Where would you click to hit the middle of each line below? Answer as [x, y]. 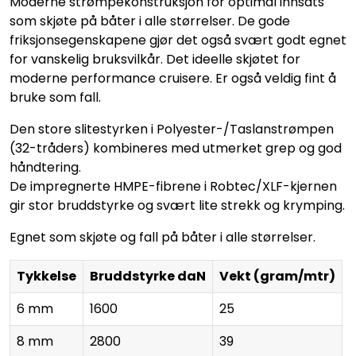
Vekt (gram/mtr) [277, 276]
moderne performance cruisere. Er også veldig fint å [173, 78]
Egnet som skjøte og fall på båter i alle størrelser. [163, 237]
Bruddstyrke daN [148, 276]
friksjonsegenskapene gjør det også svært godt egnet [178, 40]
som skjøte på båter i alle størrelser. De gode [150, 21]
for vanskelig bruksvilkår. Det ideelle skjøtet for [155, 59]
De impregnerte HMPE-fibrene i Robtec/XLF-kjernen [173, 186]
